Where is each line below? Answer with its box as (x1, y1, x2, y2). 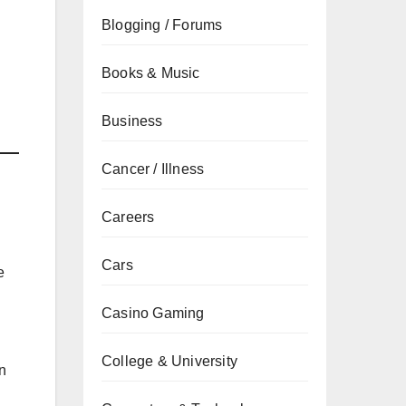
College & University (101, 353, 237, 369)
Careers (101, 209, 155, 225)
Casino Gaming (101, 305, 205, 321)
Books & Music (101, 65, 200, 81)
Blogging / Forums (101, 17, 223, 33)
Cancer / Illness (101, 161, 205, 177)
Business (101, 113, 163, 129)
